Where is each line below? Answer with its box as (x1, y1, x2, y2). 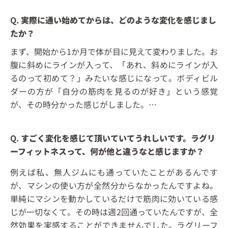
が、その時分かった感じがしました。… (10, 98, 157, 111)
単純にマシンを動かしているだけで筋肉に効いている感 (10, 192, 218, 205)
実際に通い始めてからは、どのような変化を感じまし (21, 14, 216, 26)
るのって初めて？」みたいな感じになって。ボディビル (10, 72, 218, 84)
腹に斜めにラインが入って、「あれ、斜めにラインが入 (10, 59, 218, 71)
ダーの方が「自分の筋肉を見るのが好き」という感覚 (10, 85, 218, 98)
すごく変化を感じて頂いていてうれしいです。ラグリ (21, 132, 215, 145)
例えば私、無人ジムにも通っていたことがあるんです (10, 166, 218, 179)
